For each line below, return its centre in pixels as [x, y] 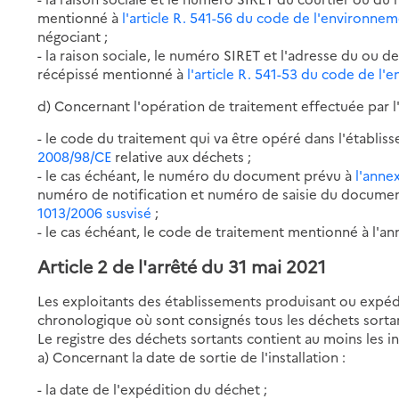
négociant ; [73, 36]
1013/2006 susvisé [95, 212]
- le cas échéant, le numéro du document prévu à [197, 175]
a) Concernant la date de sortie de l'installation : [192, 356]
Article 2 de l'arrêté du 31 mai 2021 [182, 265]
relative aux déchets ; [182, 156]
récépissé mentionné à [113, 73]
